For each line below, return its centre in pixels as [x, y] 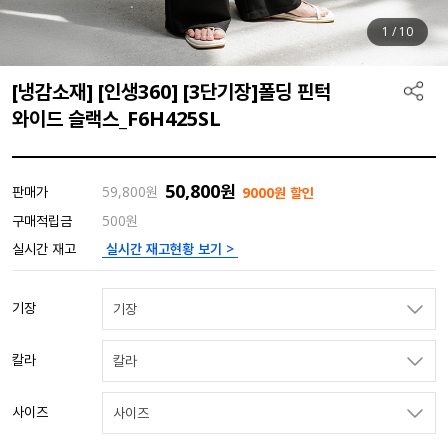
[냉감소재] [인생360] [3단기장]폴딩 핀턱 [171, 91]
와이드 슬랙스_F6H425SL [116, 118]
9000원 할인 [278, 192]
